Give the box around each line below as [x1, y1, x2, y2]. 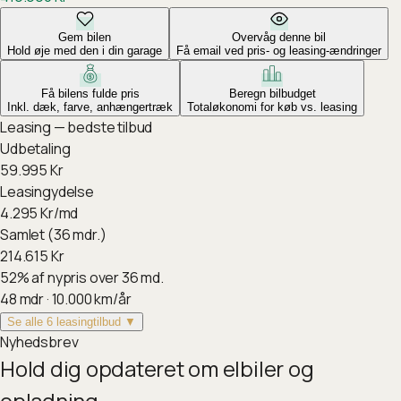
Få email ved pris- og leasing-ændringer [176, 44, 381, 57]
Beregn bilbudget [228, 87, 316, 100]
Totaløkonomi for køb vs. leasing [187, 100, 357, 114]
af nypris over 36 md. [31, 268, 165, 287]
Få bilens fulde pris [40, 87, 140, 100]
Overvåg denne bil [232, 30, 326, 44]
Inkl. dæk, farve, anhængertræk [7, 100, 173, 114]
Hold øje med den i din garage [7, 44, 162, 57]
